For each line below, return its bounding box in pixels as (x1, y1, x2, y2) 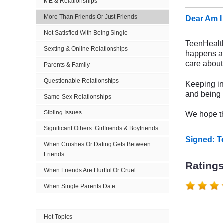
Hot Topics (44, 213, 72, 220)
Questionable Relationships (44, 77, 119, 84)
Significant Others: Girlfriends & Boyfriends (44, 125, 158, 132)
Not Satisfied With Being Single (44, 29, 128, 36)
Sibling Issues (44, 109, 82, 116)
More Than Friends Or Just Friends (44, 13, 137, 20)
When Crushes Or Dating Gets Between (44, 141, 151, 148)
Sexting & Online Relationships (44, 45, 128, 52)
